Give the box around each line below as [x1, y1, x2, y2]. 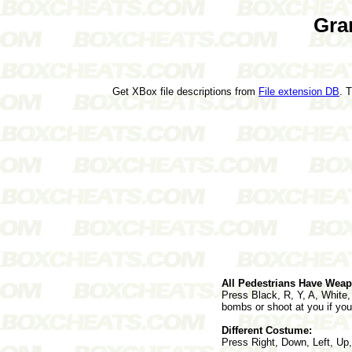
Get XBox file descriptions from [112, 85, 258, 97]
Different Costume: [222, 324, 312, 336]
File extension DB [258, 85, 339, 97]
